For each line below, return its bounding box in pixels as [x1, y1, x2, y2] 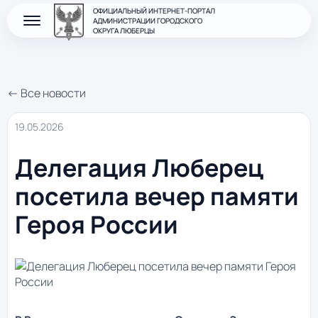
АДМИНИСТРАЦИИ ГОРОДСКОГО [93, 16, 202, 26]
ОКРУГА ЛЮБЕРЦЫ [93, 26, 155, 35]
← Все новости [7, 85, 86, 101]
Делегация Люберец [15, 151, 263, 185]
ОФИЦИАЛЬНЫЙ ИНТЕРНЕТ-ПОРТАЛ [93, 6, 215, 16]
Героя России [15, 208, 178, 241]
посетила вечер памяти [15, 180, 299, 213]
